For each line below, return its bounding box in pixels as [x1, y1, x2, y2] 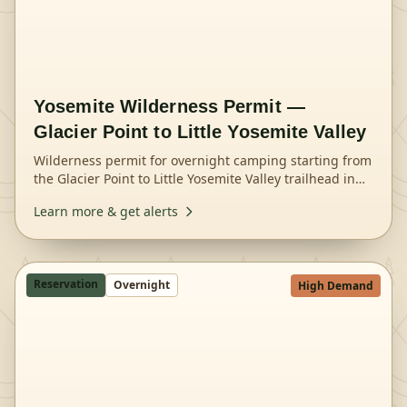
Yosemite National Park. [34, 188, 177, 205]
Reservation [34, 276, 98, 292]
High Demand [298, 278, 373, 293]
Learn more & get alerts [34, 203, 178, 220]
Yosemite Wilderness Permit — [34, 96, 305, 116]
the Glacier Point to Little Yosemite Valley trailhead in [34, 170, 355, 187]
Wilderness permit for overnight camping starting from [34, 152, 372, 169]
